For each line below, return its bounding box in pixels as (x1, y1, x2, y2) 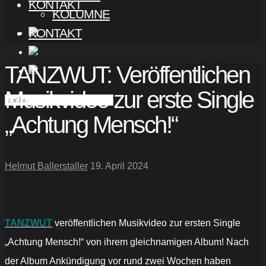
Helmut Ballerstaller (5, 161, 88, 172)
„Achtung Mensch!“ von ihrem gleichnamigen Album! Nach (5, 237, 249, 248)
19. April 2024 (90, 161, 148, 172)
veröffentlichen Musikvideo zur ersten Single (52, 218, 240, 229)
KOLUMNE (52, 7, 110, 21)
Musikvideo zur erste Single (5, 87, 254, 113)
